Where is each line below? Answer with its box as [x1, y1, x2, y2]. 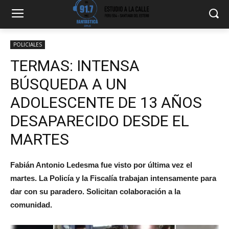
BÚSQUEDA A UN [10, 75, 127, 93]
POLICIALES [13, 41, 42, 48]
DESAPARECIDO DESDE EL [10, 112, 189, 130]
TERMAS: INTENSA [10, 57, 140, 75]
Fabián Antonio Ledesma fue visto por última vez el [10, 161, 192, 169]
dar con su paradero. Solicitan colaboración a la [10, 187, 180, 196]
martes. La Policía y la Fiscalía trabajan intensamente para [10, 174, 216, 182]
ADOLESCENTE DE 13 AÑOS [10, 94, 202, 111]
